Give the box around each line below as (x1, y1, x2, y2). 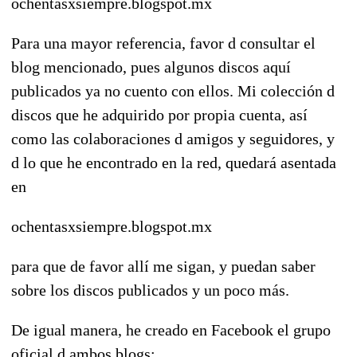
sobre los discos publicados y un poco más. (11, 280, 289, 299)
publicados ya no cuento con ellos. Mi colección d (11, 81, 335, 100)
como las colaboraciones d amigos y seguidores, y (11, 129, 335, 147)
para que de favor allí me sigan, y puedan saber (11, 257, 316, 275)
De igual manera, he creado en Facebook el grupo (11, 320, 331, 339)
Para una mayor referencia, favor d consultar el (11, 33, 316, 52)
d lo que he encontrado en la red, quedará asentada (11, 153, 336, 171)
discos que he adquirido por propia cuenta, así (11, 105, 308, 124)
